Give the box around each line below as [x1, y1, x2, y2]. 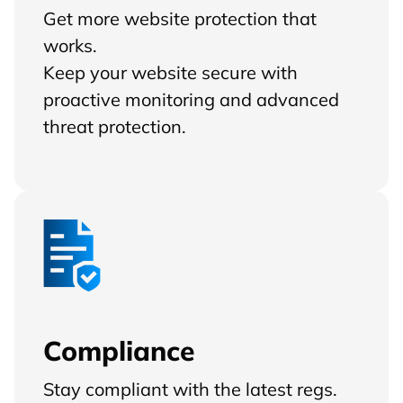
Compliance [43, 334, 195, 368]
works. [43, 33, 97, 58]
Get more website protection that [43, 6, 317, 31]
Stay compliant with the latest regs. [43, 376, 337, 400]
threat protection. [43, 114, 186, 139]
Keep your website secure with [43, 60, 298, 85]
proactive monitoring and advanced [43, 87, 339, 112]
